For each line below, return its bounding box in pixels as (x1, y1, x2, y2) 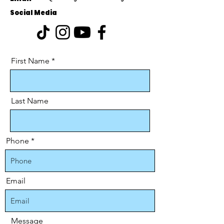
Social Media (10, 8, 57, 17)
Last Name (11, 96, 48, 105)
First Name (11, 56, 49, 65)
